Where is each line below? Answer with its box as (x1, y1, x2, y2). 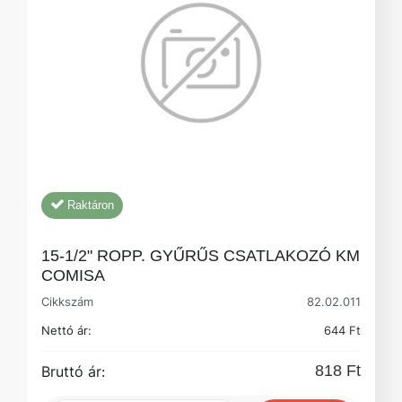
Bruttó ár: (41, 362, 105, 380)
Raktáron (67, 197, 114, 212)
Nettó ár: (41, 322, 92, 337)
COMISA (41, 266, 105, 284)
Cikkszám (49, 293, 93, 309)
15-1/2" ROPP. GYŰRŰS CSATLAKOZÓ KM (41, 246, 360, 265)
